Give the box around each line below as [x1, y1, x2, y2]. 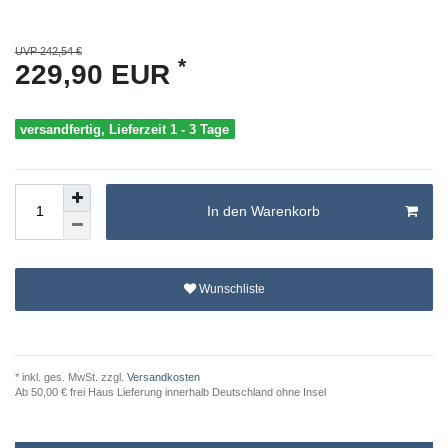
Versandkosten [124, 370, 200, 383]
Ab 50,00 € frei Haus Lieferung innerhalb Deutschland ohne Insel [15, 385, 326, 398]
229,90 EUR [15, 58, 178, 90]
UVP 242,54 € [15, 44, 82, 57]
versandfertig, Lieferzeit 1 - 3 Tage [20, 121, 230, 137]
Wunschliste [198, 282, 265, 297]
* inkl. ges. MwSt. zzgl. [15, 370, 124, 383]
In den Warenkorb [206, 203, 320, 220]
